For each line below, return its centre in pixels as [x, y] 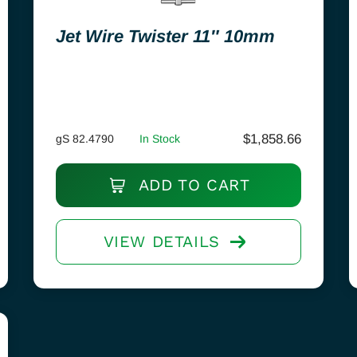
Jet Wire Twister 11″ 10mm [165, 36]
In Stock [159, 139]
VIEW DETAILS [161, 241]
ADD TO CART [192, 185]
